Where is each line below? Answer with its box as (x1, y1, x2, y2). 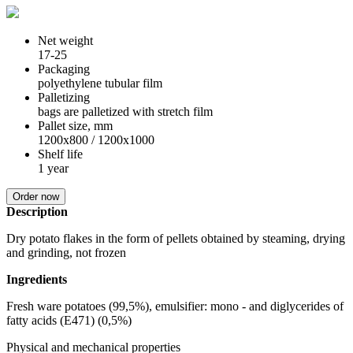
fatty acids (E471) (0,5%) (6, 313, 132, 327)
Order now (13, 190, 59, 203)
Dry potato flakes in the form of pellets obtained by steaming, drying (6, 231, 345, 245)
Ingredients (6, 272, 67, 286)
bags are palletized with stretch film (38, 104, 213, 118)
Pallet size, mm (38, 118, 113, 132)
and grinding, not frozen (6, 245, 126, 259)
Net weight (38, 33, 93, 47)
